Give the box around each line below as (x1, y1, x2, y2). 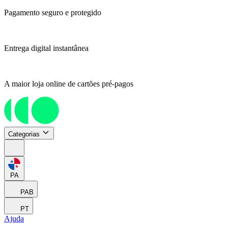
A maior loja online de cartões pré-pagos (4, 79, 133, 88)
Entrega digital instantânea (4, 44, 89, 52)
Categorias (8, 130, 40, 138)
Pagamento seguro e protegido (4, 8, 101, 17)
